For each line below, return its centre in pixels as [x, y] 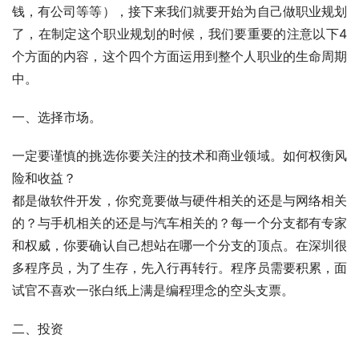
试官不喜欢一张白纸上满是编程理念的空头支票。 [153, 290]
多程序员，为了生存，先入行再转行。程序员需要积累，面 [179, 267]
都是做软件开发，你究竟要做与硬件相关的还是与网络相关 [179, 200]
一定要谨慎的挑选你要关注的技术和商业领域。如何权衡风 [179, 155]
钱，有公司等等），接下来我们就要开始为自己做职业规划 [179, 11]
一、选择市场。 [59, 117]
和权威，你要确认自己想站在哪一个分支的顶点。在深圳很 [179, 245]
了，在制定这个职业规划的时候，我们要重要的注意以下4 [179, 33]
